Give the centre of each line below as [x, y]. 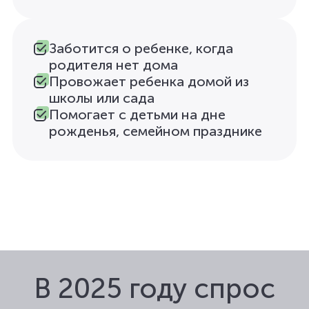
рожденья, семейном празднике [156, 131]
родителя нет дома [113, 65]
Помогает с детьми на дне [137, 114]
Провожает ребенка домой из [149, 81]
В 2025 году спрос [154, 288]
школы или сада [102, 98]
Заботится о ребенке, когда [141, 48]
